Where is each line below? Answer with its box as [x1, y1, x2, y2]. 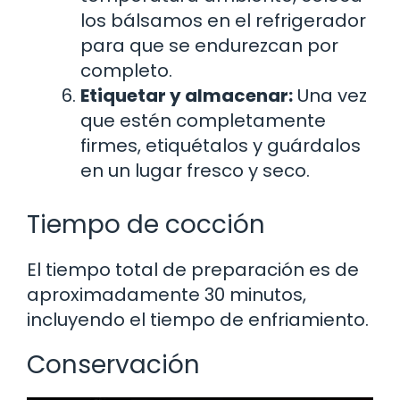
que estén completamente [80, 107, 326, 133]
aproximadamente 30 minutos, [27, 281, 306, 307]
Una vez [293, 82, 367, 108]
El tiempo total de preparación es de [27, 256, 359, 282]
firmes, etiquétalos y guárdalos [80, 132, 361, 158]
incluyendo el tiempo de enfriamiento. [27, 306, 369, 332]
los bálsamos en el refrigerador [80, 7, 366, 33]
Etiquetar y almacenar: [80, 82, 293, 108]
